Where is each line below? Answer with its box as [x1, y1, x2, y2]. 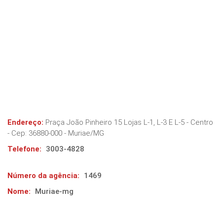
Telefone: [7, 145, 41, 153]
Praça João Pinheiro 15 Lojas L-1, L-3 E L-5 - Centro [45, 118, 213, 127]
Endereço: [7, 118, 43, 127]
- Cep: [7, 129, 29, 138]
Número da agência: [7, 171, 79, 180]
